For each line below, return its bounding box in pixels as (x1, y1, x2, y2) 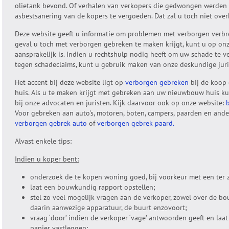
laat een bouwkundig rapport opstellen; (30, 182, 155, 192)
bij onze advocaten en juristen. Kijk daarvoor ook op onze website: (15, 98, 226, 107)
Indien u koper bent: (15, 154, 79, 164)
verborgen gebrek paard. (97, 119, 174, 128)
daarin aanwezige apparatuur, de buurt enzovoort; (30, 203, 187, 212)
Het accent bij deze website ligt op (15, 78, 125, 87)
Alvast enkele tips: (15, 136, 72, 146)
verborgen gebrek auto (15, 119, 87, 128)
